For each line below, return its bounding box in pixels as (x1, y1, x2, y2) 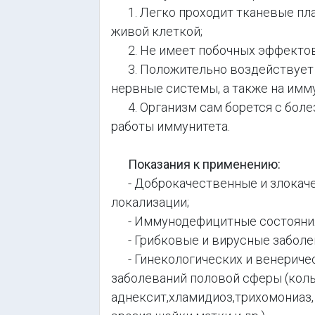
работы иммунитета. (111, 119, 230, 134)
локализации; (111, 195, 189, 210)
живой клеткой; (111, 24, 202, 39)
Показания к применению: (128, 157, 281, 172)
